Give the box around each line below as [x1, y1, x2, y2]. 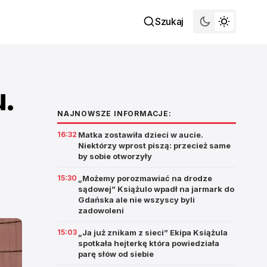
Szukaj [154, 15, 184, 27]
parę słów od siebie [78, 249, 154, 259]
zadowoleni [78, 206, 124, 215]
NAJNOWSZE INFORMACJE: [57, 109, 172, 118]
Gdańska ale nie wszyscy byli [78, 195, 195, 204]
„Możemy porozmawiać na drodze [78, 173, 212, 183]
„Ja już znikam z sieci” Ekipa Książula [78, 228, 228, 237]
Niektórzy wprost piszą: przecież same [78, 141, 231, 150]
